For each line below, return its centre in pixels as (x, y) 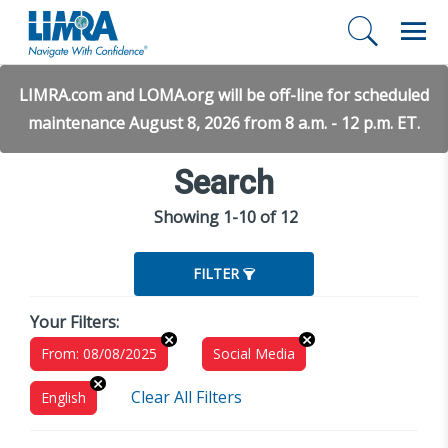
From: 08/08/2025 (99, 353)
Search (224, 183)
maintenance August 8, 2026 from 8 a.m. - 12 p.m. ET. (224, 123)
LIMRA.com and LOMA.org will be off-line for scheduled (224, 95)
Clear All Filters (186, 397)
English (63, 397)
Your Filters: (74, 322)
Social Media (254, 353)
